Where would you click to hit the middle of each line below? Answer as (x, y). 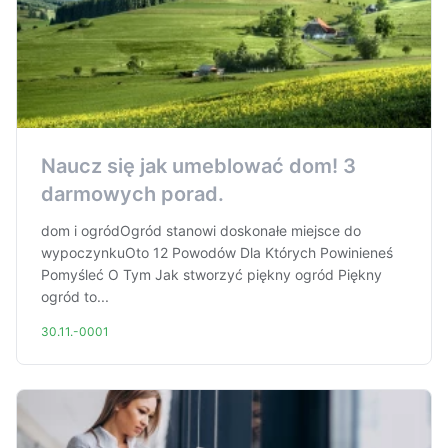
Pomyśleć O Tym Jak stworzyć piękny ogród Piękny (211, 274)
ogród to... (75, 296)
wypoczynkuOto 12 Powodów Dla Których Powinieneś (217, 252)
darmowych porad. (132, 194)
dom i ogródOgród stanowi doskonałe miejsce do (201, 230)
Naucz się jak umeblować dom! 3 (198, 166)
